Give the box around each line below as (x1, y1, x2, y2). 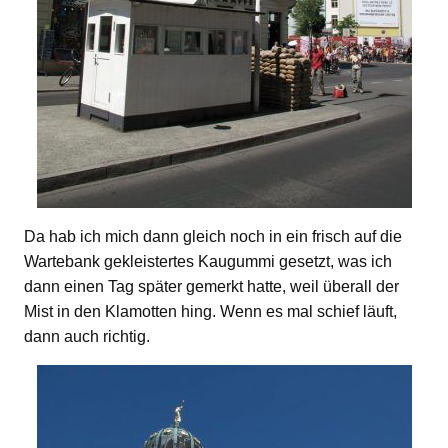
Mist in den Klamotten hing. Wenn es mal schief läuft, (24, 302, 397, 320)
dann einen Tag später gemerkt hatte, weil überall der (24, 277, 399, 295)
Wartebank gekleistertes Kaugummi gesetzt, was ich (24, 252, 392, 270)
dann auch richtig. (24, 327, 150, 345)
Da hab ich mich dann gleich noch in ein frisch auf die (24, 227, 402, 245)
